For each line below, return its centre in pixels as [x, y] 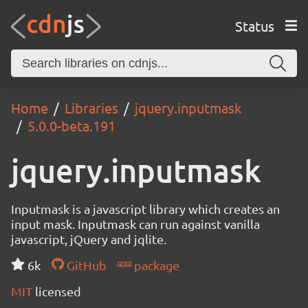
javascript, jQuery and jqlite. [89, 239]
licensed [58, 291]
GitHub [85, 265]
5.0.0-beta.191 [71, 125]
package [155, 265]
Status [254, 25]
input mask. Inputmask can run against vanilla [135, 224]
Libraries [91, 108]
